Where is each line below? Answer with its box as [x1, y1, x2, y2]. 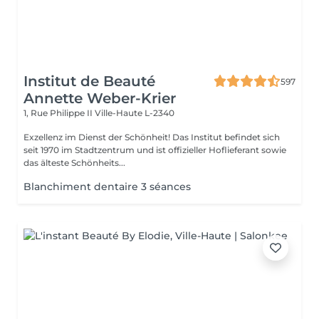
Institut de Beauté [23, 73, 155, 90]
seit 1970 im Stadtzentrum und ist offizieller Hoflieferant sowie [23, 145, 286, 155]
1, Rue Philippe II [23, 108, 95, 118]
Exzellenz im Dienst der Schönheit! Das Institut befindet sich [23, 132, 172, 142]
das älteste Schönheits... [23, 157, 125, 168]
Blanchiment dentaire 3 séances [23, 180, 191, 193]
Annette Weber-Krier [23, 90, 176, 107]
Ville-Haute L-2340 [95, 108, 174, 118]
